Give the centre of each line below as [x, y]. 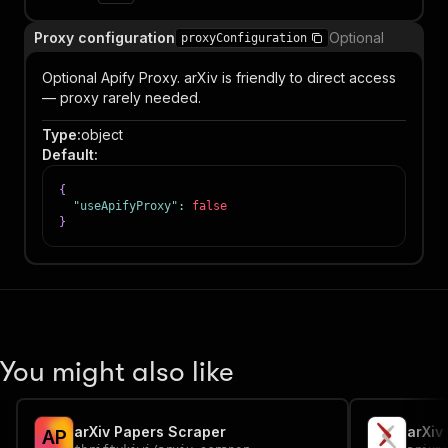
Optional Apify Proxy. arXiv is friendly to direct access [219, 77]
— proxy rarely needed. [121, 97]
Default [68, 154]
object [102, 134]
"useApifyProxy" [125, 206]
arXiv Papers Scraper [150, 431]
